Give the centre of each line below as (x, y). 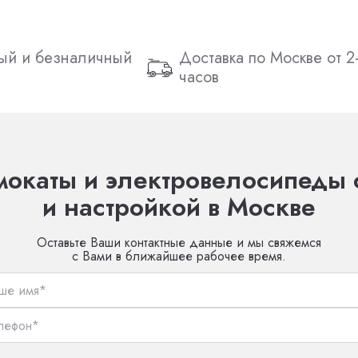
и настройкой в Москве (179, 208)
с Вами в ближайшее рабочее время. (179, 257)
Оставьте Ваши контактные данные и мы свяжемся (179, 243)
